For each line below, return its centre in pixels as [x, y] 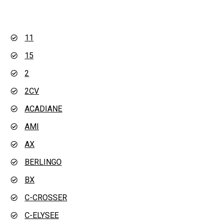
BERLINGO [43, 162]
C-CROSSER [46, 198]
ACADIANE [43, 109]
